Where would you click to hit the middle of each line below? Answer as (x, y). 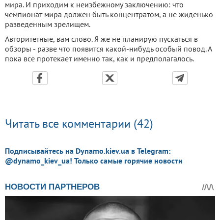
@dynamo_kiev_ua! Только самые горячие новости (94, 161)
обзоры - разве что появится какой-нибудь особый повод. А (108, 49)
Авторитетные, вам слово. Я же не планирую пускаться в (101, 39)
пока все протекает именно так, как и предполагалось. (99, 58)
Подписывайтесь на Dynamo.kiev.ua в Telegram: (88, 151)
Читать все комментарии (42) (79, 124)
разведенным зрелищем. (48, 24)
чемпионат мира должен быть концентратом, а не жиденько (109, 14)
